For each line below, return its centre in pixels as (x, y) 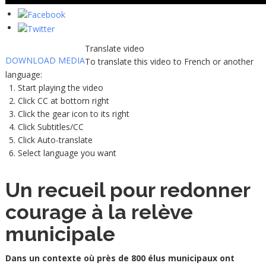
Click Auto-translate (55, 140)
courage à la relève (99, 212)
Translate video (114, 48)
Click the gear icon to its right (73, 113)
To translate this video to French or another (169, 61)
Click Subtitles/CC (50, 126)
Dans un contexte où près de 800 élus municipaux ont (120, 258)
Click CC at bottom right (63, 100)
